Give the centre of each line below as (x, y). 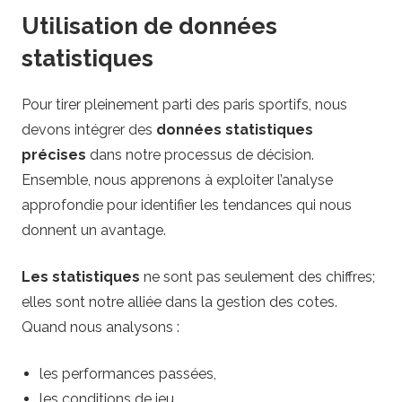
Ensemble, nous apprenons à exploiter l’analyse (177, 179)
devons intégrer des (89, 129)
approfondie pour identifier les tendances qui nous (187, 205)
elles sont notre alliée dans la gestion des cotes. (179, 301)
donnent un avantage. (94, 230)
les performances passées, (128, 373)
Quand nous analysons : (100, 327)
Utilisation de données (149, 26)
